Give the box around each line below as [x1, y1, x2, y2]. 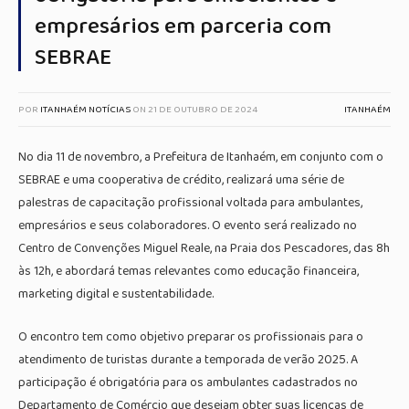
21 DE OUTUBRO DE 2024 [148, 101, 257, 118]
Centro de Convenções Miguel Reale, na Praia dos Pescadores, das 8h [18, 238, 390, 258]
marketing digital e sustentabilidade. [18, 284, 214, 304]
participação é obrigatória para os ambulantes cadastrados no [18, 372, 358, 393]
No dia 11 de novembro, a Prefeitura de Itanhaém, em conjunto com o [18, 147, 383, 167]
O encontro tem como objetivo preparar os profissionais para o [18, 326, 363, 347]
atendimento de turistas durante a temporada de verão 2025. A [18, 349, 358, 370]
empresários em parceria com [35, 8, 331, 45]
